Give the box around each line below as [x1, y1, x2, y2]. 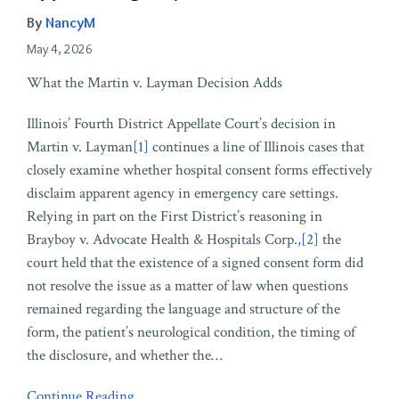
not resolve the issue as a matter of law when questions [27, 276, 348, 297]
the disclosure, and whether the [27, 346, 211, 366]
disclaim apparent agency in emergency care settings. [27, 183, 338, 204]
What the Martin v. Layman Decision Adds [27, 73, 282, 94]
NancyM [45, 13, 95, 32]
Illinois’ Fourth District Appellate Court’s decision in [27, 114, 336, 134]
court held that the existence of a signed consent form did [27, 253, 363, 273]
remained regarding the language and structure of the [27, 299, 340, 320]
